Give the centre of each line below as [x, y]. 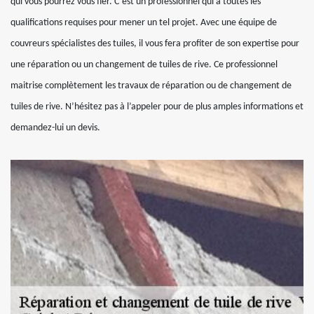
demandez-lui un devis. [55, 128]
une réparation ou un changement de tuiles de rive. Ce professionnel [144, 65]
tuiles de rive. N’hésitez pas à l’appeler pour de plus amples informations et [157, 107]
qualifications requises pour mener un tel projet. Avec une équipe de [144, 23]
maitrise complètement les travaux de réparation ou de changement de [151, 86]
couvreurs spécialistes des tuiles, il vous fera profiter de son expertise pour [155, 44]
